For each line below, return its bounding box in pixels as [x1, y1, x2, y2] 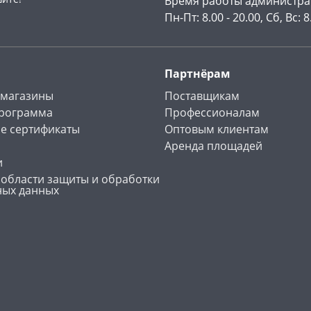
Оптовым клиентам [164, 121, 269, 137]
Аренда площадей [164, 138, 262, 154]
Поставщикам [164, 88, 239, 104]
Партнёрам [164, 66, 230, 82]
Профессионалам [164, 105, 260, 121]
